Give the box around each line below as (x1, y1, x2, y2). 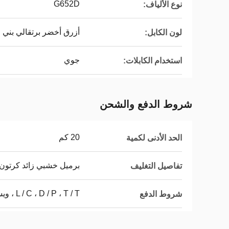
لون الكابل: (145, 28, 182, 37)
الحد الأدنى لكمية (126, 133, 182, 142)
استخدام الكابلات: (123, 56, 182, 65)
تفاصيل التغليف (130, 161, 182, 170)
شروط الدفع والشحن (100, 99, 192, 110)
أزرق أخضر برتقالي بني (3, 28, 80, 36)
